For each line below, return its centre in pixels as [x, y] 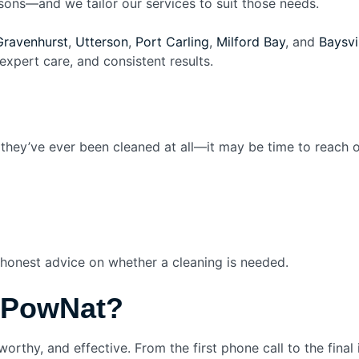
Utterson [102, 42]
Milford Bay [251, 42]
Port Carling [172, 42]
